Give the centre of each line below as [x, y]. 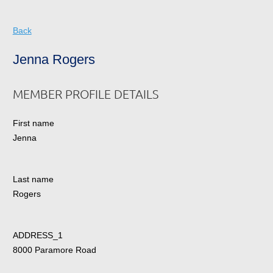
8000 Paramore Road [54, 250]
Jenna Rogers [54, 59]
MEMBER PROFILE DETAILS [85, 94]
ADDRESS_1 [37, 235]
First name [33, 123]
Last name [33, 179]
